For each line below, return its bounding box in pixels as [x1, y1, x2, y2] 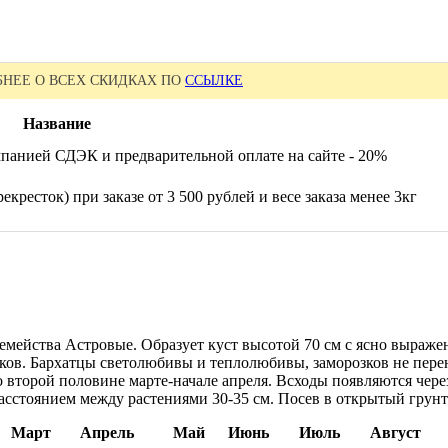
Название [22, 115, 91, 133]
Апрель [80, 424, 134, 442]
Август [370, 424, 421, 442]
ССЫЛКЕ [185, 73, 243, 89]
